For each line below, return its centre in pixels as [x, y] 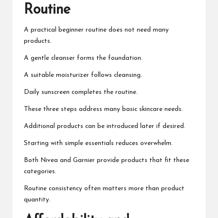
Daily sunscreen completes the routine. [81, 92]
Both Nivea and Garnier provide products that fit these [107, 160]
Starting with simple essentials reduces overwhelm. [98, 143]
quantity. [37, 200]
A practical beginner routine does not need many [96, 30]
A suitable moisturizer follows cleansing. [83, 75]
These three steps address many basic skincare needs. [103, 109]
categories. [40, 171]
